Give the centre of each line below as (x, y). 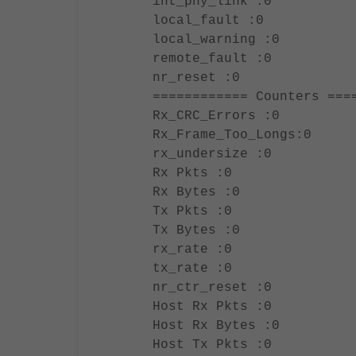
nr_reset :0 (196, 78)
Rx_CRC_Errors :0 (216, 116)
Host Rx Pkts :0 (212, 307)
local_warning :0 (216, 40)
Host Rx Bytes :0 (216, 326)
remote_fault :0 (212, 59)
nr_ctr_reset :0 (212, 288)
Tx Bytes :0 (196, 230)
